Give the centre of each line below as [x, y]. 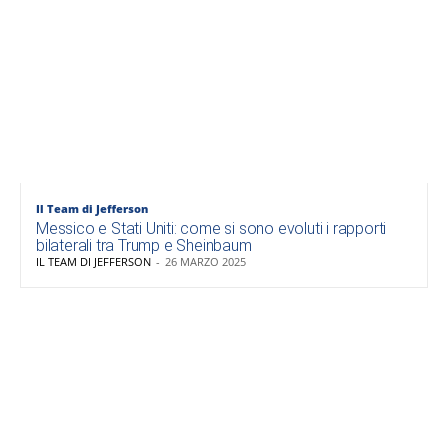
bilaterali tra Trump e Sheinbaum [144, 246]
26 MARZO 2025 [205, 262]
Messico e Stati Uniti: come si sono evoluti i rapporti [211, 229]
